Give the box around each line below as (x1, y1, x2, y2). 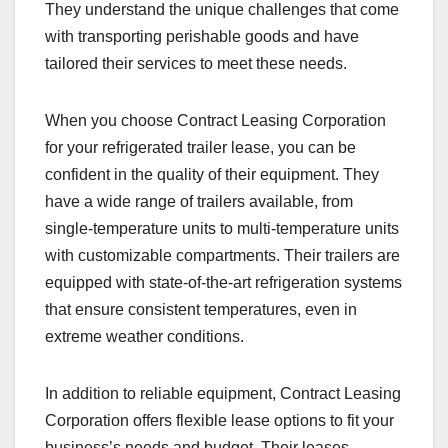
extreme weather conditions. (45, 328, 244, 346)
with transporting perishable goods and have (45, 28, 359, 46)
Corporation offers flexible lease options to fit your (45, 412, 394, 430)
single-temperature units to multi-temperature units (45, 220, 399, 238)
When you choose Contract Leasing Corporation (45, 112, 386, 130)
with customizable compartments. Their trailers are (45, 247, 400, 265)
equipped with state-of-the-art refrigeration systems (45, 274, 402, 292)
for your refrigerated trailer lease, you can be (45, 139, 356, 157)
